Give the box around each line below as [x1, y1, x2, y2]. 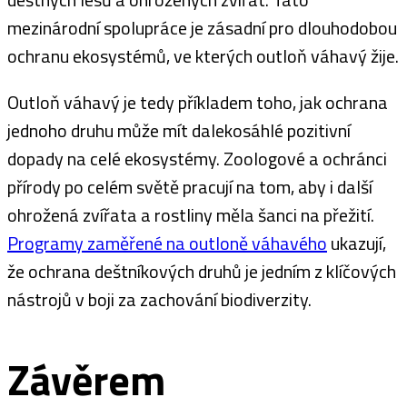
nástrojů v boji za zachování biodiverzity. [7, 284, 312, 313]
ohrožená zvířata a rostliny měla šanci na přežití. [7, 200, 374, 229]
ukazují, [327, 228, 386, 257]
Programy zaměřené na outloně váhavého [7, 228, 327, 257]
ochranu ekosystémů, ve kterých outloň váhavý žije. [7, 41, 399, 70]
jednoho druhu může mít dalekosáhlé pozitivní [7, 115, 351, 144]
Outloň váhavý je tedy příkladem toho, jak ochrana [7, 87, 388, 116]
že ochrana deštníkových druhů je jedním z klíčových [7, 256, 396, 285]
